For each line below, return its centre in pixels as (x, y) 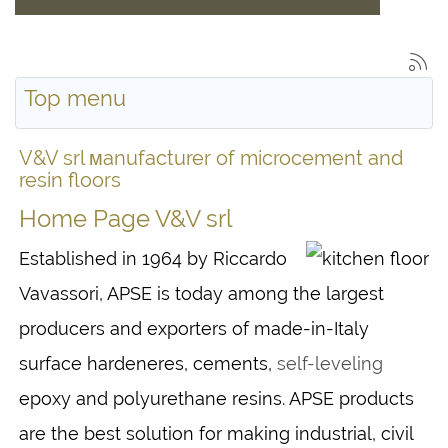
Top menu (75, 97)
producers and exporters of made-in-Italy (194, 328)
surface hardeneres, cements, (148, 363)
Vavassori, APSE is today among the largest (201, 293)
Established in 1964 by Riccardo (153, 258)
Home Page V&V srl (126, 218)
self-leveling (330, 363)
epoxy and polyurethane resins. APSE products (216, 398)
